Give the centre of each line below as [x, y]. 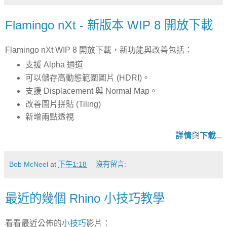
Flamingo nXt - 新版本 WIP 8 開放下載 [109, 25]
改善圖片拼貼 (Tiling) [63, 104]
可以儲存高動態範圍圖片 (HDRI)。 [87, 78]
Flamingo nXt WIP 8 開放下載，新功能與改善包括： [99, 50]
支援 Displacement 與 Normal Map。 [91, 91]
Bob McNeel [29, 164]
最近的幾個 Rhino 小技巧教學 [85, 199]
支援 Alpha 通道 [54, 64]
